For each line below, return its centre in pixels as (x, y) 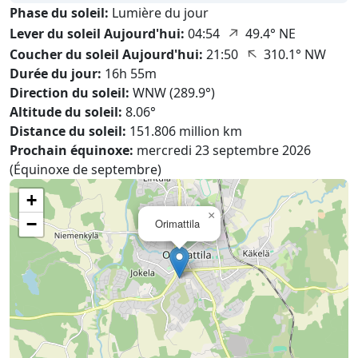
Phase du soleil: (59, 13)
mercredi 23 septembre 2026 (222, 150)
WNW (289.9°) (174, 93)
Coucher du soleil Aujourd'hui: (106, 54)
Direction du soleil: (70, 93)
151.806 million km (184, 131)
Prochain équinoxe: (72, 150)
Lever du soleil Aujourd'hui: (97, 34)
